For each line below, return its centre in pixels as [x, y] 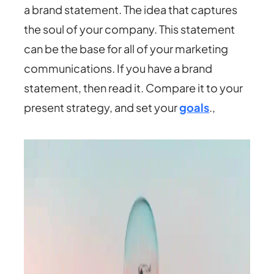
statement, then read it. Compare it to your [134, 88]
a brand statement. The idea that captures [131, 10]
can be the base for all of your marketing [126, 49]
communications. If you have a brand [118, 68]
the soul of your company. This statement [130, 29]
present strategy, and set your [102, 108]
